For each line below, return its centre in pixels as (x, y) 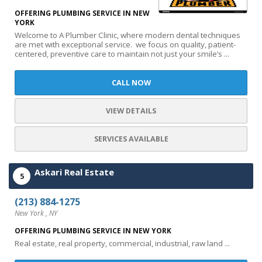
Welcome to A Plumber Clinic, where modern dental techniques (127, 35)
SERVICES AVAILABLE (131, 139)
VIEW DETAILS (131, 111)
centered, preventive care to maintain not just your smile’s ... (122, 54)
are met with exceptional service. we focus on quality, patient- (125, 44)
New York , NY (36, 213)
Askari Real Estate (74, 172)
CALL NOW (131, 83)
